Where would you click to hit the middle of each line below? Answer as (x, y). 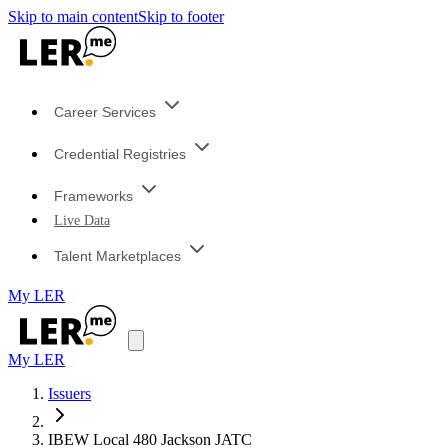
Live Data (81, 220)
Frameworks (93, 195)
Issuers (69, 394)
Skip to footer (181, 16)
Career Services (104, 112)
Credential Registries (119, 154)
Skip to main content (73, 16)
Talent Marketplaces (117, 255)
